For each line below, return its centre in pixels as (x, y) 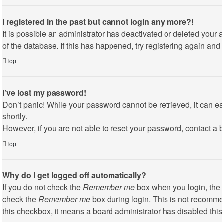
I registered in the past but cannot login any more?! (98, 22)
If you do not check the (43, 187)
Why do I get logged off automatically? (74, 175)
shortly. (15, 116)
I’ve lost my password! (44, 92)
